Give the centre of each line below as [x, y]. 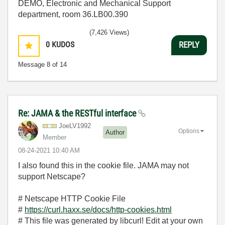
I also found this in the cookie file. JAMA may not [103, 165]
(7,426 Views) [109, 32]
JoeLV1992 [75, 126]
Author [115, 133]
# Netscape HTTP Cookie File [72, 198]
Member [54, 137]
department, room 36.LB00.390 [73, 14]
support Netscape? [52, 176]
